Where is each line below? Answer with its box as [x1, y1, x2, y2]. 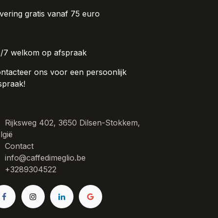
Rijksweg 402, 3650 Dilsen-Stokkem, [4, 118, 140, 128]
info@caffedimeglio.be [4, 153, 86, 163]
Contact [4, 141, 34, 151]
